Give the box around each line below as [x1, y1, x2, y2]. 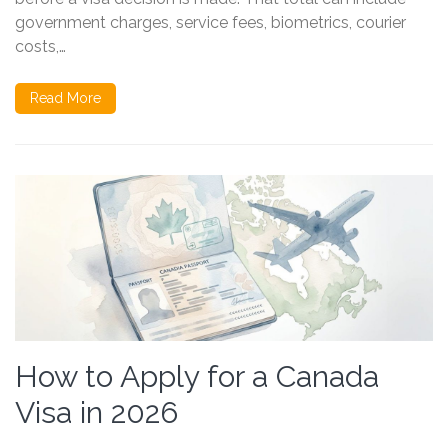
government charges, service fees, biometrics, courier [15, 13, 406, 33]
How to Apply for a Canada [15, 359, 379, 395]
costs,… [15, 37, 66, 57]
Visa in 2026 [15, 395, 178, 431]
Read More [30, 90, 101, 107]
